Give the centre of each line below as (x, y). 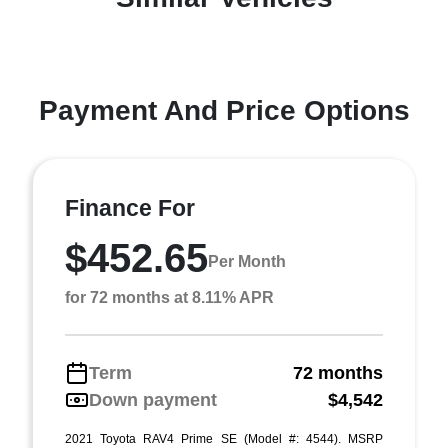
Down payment (153, 399)
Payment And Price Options (224, 110)
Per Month (247, 262)
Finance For (130, 207)
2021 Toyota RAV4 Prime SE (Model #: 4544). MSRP (224, 438)
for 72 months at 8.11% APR (169, 297)
